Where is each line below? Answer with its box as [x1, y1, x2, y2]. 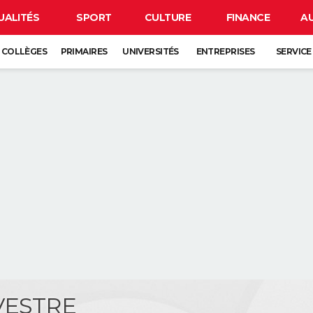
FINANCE [226, 11, 270, 24]
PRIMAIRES [60, 46, 108, 57]
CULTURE [144, 11, 191, 24]
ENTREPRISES [196, 46, 255, 57]
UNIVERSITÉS [122, 46, 179, 57]
